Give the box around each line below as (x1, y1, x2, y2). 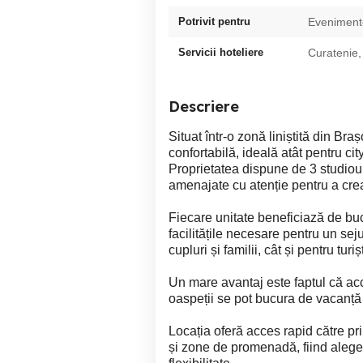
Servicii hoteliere (178, 46, 263, 58)
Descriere (169, 97, 239, 116)
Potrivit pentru (178, 15, 250, 28)
